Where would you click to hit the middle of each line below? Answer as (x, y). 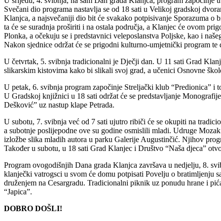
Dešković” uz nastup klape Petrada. (59, 105)
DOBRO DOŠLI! (33, 208)
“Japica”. (18, 191)
